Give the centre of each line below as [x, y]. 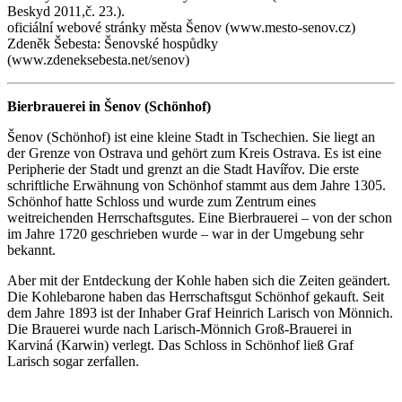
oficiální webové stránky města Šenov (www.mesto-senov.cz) [181, 27]
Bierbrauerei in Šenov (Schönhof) [109, 106]
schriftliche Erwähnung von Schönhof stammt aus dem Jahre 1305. [197, 185]
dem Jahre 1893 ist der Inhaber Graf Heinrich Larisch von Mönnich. [200, 312]
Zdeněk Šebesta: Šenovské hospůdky [113, 43]
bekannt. [31, 249]
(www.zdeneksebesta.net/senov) [98, 59]
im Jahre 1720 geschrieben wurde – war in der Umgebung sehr [185, 233]
